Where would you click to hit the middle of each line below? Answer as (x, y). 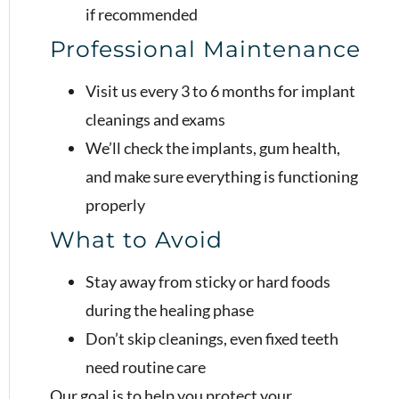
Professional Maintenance (205, 49)
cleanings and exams (155, 119)
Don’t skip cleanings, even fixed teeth (212, 338)
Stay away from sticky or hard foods (208, 281)
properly (115, 204)
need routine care (146, 366)
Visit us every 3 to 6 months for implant (220, 90)
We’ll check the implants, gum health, (213, 147)
